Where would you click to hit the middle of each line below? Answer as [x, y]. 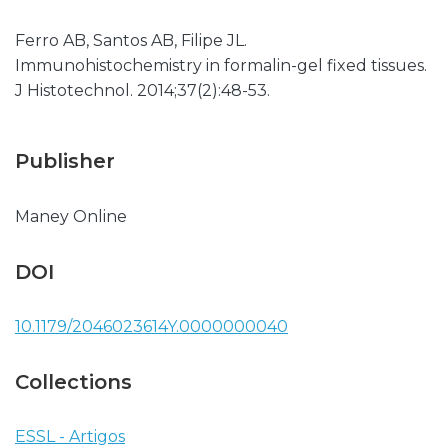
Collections [73, 382]
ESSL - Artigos [70, 436]
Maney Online [71, 216]
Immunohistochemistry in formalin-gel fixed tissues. [221, 65]
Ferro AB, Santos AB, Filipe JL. [131, 40]
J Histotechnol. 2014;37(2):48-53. [142, 90]
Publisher [65, 161]
